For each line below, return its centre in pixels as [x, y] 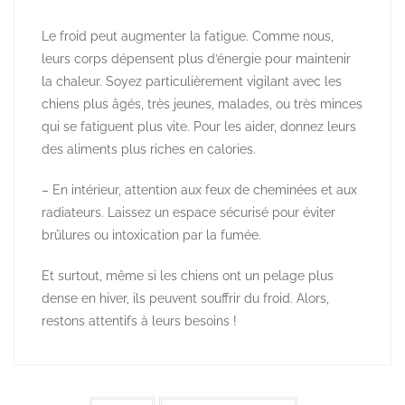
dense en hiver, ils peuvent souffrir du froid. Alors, [185, 299]
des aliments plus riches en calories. [149, 150]
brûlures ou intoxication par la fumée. [151, 235]
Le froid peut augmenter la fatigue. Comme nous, [188, 37]
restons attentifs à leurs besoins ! [139, 321]
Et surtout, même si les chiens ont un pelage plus [188, 276]
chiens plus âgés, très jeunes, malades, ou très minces [202, 104]
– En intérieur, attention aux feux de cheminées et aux [199, 190]
